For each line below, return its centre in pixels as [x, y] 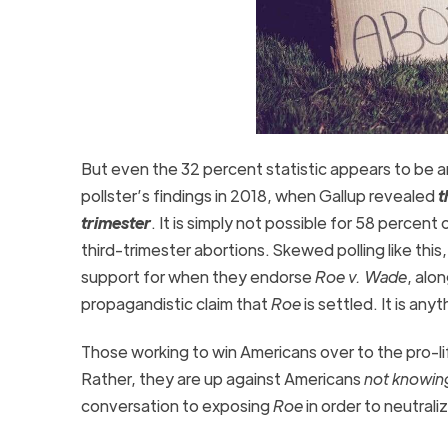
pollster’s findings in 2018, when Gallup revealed [259, 195]
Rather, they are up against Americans [222, 378]
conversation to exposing [176, 405]
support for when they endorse [197, 276]
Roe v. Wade [360, 276]
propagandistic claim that [175, 303]
